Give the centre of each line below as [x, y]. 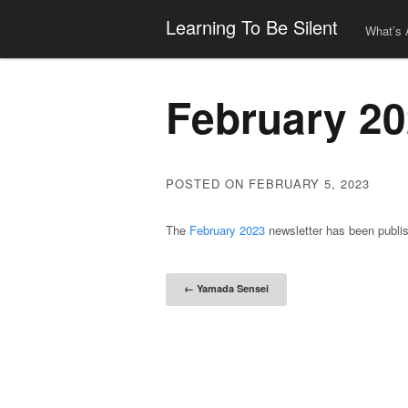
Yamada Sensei [231, 288]
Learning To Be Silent [252, 27]
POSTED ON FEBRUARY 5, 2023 [268, 184]
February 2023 [227, 229]
